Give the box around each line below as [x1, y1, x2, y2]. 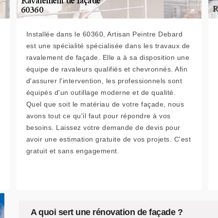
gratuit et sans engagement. [26, 147, 120, 155]
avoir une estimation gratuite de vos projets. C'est [26, 135, 191, 143]
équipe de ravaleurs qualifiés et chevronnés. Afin [26, 65, 188, 73]
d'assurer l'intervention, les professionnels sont [26, 77, 182, 85]
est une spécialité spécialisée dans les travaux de [26, 42, 190, 50]
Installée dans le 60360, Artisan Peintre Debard [26, 30, 183, 38]
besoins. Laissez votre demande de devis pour [26, 124, 181, 131]
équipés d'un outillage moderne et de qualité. [26, 89, 176, 96]
